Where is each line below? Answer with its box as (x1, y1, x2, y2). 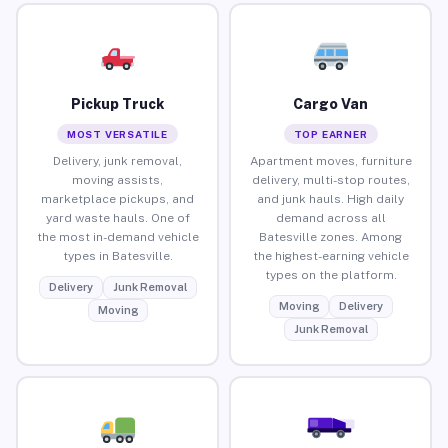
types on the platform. (264, 267, 397, 282)
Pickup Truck (71, 95, 164, 112)
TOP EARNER (293, 127, 368, 140)
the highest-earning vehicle (252, 248, 409, 263)
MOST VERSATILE (66, 127, 169, 140)
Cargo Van (293, 95, 368, 112)
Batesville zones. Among (259, 229, 402, 244)
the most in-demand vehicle (36, 229, 199, 244)
